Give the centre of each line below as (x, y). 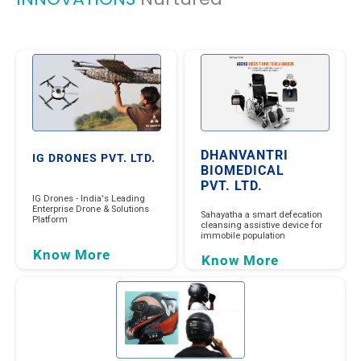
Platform (50, 219)
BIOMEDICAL (243, 170)
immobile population (243, 235)
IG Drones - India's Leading (89, 198)
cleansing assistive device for (261, 225)
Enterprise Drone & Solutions (91, 209)
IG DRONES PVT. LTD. (94, 158)
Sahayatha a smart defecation (261, 214)
